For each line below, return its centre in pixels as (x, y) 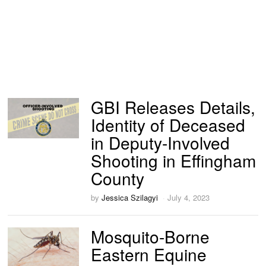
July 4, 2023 (189, 197)
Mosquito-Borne (151, 236)
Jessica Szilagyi (130, 197)
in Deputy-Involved (161, 142)
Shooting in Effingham (174, 160)
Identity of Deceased (168, 124)
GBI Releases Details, (173, 107)
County (118, 178)
